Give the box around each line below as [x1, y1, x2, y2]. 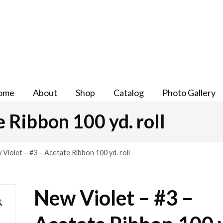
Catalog [113, 87, 144, 98]
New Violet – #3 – [34, 185, 194, 210]
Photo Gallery [162, 87, 216, 98]
